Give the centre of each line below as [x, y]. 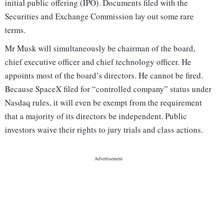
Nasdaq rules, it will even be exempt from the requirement [103, 103]
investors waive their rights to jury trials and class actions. [104, 130]
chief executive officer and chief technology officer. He [98, 62]
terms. [15, 30]
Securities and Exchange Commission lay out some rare [99, 16]
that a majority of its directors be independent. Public [96, 116]
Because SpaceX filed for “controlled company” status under [108, 89]
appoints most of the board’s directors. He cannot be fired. [104, 76]
